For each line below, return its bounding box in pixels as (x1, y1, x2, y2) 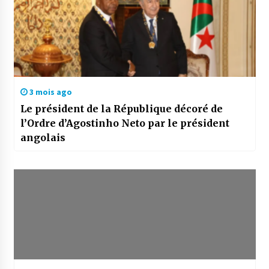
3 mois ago (27, 86, 72, 98)
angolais (20, 131, 65, 144)
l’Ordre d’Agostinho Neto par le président (20, 117, 229, 130)
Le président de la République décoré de (20, 103, 223, 115)
